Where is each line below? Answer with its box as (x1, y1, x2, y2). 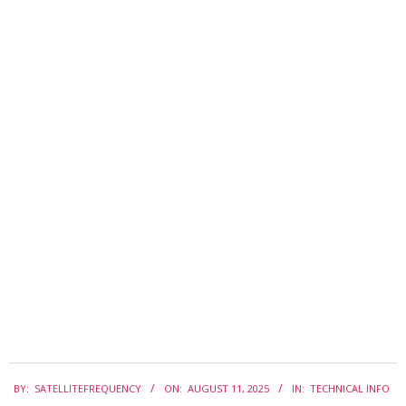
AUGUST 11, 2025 (188, 381, 269, 395)
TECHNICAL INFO (310, 381, 390, 395)
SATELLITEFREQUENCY (34, 381, 141, 395)
